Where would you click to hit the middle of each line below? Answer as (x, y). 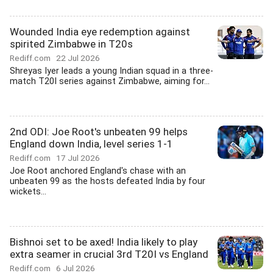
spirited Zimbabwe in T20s (71, 44)
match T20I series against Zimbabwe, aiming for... (110, 81)
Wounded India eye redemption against (100, 32)
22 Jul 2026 (78, 58)
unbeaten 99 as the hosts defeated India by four (108, 181)
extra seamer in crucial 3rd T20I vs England (109, 254)
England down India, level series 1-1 (91, 144)
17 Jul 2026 (78, 158)
